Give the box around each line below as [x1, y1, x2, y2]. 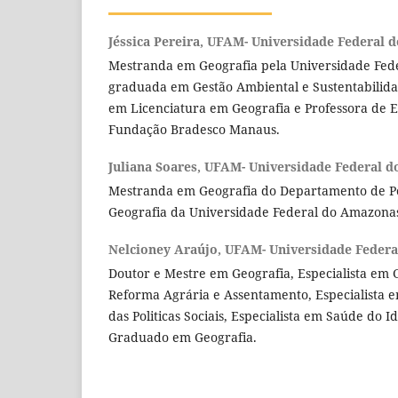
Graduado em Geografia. [108, 328, 257, 346]
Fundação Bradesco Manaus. [108, 120, 283, 138]
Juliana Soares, [108, 157, 204, 175]
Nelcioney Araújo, [108, 240, 225, 258]
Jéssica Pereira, [108, 32, 207, 50]
